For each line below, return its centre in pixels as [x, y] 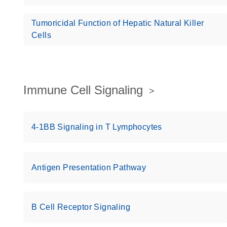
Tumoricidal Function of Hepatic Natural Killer [118, 23]
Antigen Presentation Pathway [89, 167]
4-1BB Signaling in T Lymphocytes [97, 127]
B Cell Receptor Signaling [81, 207]
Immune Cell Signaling [83, 90]
